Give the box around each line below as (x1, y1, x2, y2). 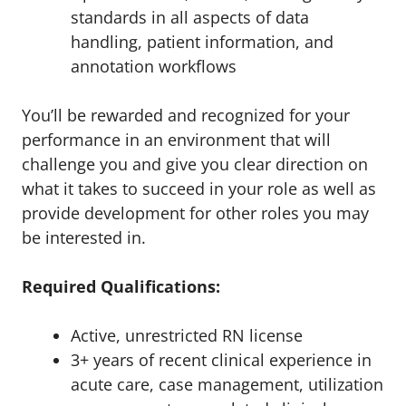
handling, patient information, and (71, 31, 333, 53)
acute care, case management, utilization (71, 373, 383, 395)
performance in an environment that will (22, 129, 331, 150)
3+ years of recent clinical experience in (71, 349, 372, 371)
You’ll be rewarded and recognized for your (22, 104, 350, 126)
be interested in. (22, 227, 146, 248)
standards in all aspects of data (71, 6, 309, 28)
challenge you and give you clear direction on (22, 153, 368, 175)
